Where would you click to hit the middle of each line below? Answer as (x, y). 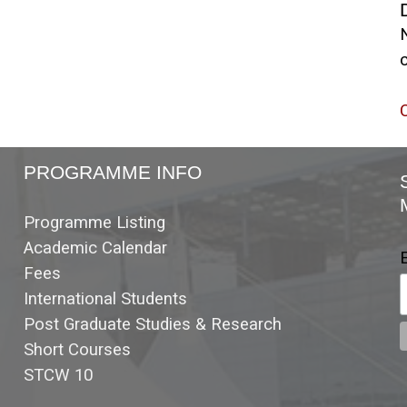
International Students (105, 299)
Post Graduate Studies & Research (152, 325)
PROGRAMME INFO (112, 173)
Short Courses (77, 350)
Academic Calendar (95, 248)
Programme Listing (94, 223)
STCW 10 (58, 376)
